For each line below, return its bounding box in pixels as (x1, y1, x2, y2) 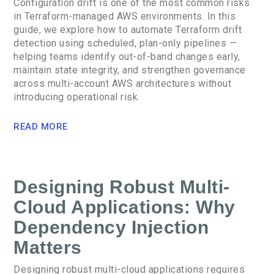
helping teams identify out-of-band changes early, (13, 51, 240, 63)
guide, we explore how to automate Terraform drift (13, 24, 242, 36)
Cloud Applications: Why (13, 197, 235, 218)
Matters (13, 237, 82, 258)
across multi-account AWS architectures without (13, 78, 232, 90)
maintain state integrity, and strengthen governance (13, 64, 246, 76)
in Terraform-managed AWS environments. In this (13, 10, 236, 23)
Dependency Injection (13, 217, 209, 238)
